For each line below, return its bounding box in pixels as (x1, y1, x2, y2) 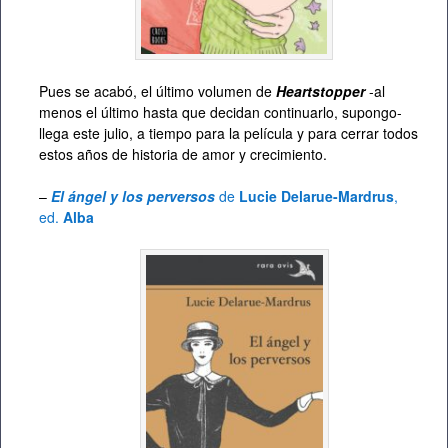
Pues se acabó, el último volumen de (39, 81, 276, 102)
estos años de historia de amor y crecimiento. (39, 144, 327, 165)
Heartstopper (276, 81, 365, 102)
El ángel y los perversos (51, 186, 215, 207)
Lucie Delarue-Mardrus (239, 186, 394, 207)
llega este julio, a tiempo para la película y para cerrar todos (39, 123, 418, 144)
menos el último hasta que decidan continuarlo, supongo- (39, 102, 402, 123)
